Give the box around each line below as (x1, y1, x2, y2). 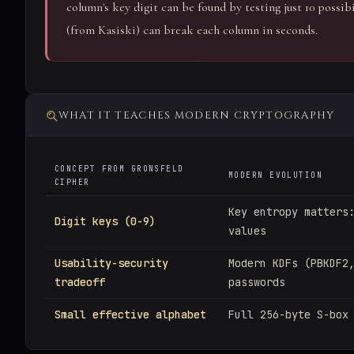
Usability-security (55, 256, 168, 271)
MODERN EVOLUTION (228, 170, 323, 181)
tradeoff (55, 275, 105, 290)
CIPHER (55, 177, 90, 188)
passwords (228, 275, 285, 290)
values (228, 224, 266, 239)
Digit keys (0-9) (55, 214, 156, 229)
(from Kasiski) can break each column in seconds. (66, 22, 318, 39)
